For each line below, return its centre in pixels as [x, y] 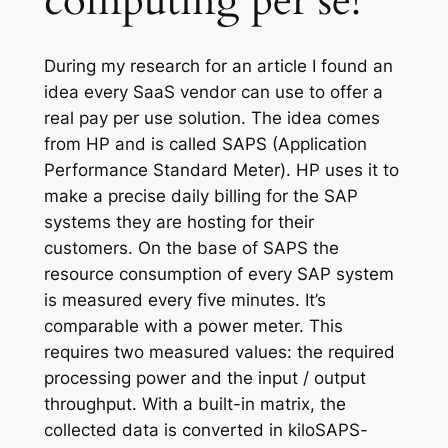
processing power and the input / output [204, 377]
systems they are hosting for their [178, 221]
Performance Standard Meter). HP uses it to [221, 169]
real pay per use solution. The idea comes [211, 117]
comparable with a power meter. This [193, 325]
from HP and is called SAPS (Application [205, 143]
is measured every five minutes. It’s [184, 299]
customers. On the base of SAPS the [191, 247]
